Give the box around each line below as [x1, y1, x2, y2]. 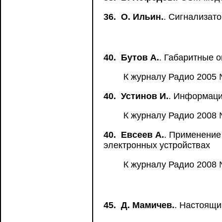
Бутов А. [121, 53, 159, 62]
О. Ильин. [121, 12, 164, 22]
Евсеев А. [121, 130, 164, 140]
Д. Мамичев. [121, 200, 174, 210]
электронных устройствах [104, 140, 210, 150]
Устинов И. [121, 91, 168, 101]
